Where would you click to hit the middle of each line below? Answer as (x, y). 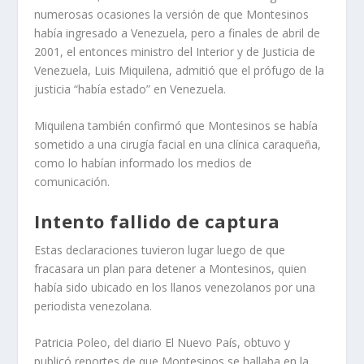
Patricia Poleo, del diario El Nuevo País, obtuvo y (162, 343)
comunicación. (72, 182)
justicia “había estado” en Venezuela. (130, 89)
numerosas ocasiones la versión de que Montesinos (172, 14)
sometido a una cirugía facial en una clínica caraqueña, (178, 145)
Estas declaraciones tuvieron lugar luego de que (160, 249)
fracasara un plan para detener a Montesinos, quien (171, 268)
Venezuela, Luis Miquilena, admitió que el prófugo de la (180, 70)
